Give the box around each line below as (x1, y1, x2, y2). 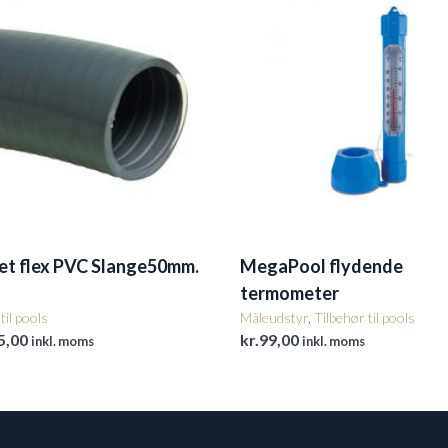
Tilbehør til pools (314, 309, 415, 327)
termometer (240, 282, 339, 305)
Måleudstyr (240, 309, 308, 327)
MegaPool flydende (240, 255, 403, 278)
